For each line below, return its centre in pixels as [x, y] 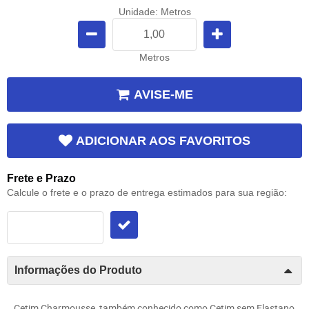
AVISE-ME [163, 94]
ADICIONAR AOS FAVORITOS [163, 141]
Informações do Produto [78, 270]
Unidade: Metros [154, 11]
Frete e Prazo [41, 179]
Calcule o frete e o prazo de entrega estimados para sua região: [147, 193]
